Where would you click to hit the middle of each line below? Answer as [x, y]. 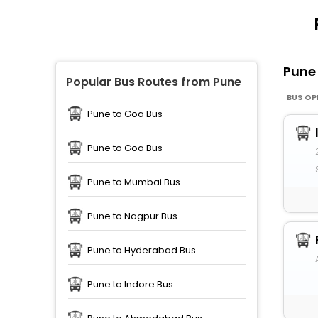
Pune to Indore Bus [130, 285]
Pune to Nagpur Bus [132, 216]
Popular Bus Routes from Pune [153, 82]
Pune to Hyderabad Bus [141, 251]
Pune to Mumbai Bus [133, 182]
